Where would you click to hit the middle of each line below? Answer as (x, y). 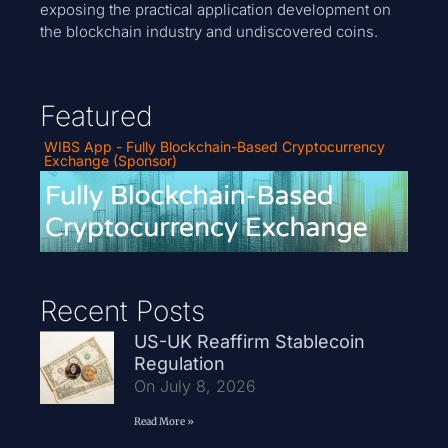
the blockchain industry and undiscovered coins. (209, 31)
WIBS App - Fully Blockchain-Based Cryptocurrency (214, 146)
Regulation (179, 363)
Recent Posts (122, 310)
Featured (96, 116)
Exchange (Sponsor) (110, 160)
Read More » (163, 421)
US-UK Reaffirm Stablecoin (249, 341)
